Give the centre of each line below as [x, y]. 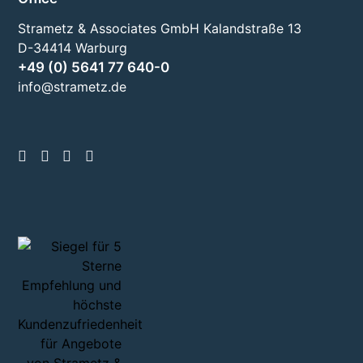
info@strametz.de [73, 87]
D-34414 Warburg [73, 48]
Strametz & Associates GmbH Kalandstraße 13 [160, 29]
